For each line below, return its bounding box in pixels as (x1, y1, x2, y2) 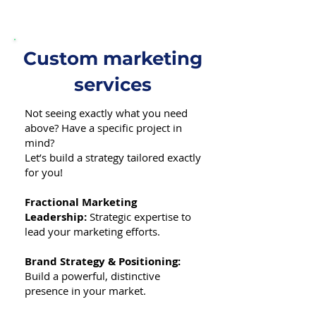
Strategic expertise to (87, 209, 191, 224)
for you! (25, 165, 63, 179)
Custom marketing (23, 47, 202, 70)
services (74, 73, 152, 96)
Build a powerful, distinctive (25, 269, 160, 283)
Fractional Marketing (25, 195, 137, 209)
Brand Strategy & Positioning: (25, 254, 181, 269)
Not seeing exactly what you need (25, 106, 188, 120)
